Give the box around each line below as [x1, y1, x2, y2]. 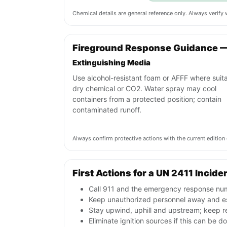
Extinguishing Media [72, 58, 150, 68]
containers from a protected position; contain [72, 95, 221, 104]
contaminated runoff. [72, 105, 141, 115]
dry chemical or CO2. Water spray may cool [72, 84, 216, 93]
